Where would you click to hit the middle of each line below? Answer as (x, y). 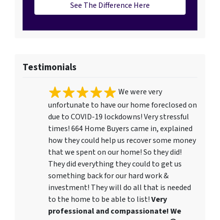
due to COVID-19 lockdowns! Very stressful (119, 117)
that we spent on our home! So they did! (115, 152)
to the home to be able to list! (100, 199)
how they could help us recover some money (122, 140)
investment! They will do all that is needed (120, 187)
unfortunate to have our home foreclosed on (123, 105)
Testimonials (50, 67)
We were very (139, 92)
